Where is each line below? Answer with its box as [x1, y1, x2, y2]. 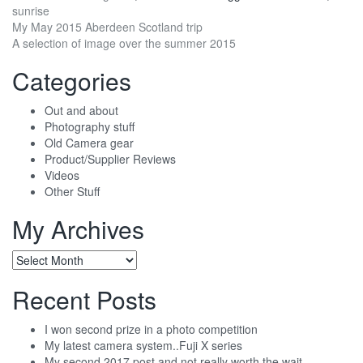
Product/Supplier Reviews [45, 151, 176, 168]
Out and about [45, 102, 118, 119]
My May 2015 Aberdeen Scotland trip [12, 19, 203, 36]
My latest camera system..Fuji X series [45, 337, 242, 354]
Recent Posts [12, 282, 156, 318]
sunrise [12, 2, 49, 19]
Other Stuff [45, 183, 100, 200]
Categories [12, 63, 131, 99]
